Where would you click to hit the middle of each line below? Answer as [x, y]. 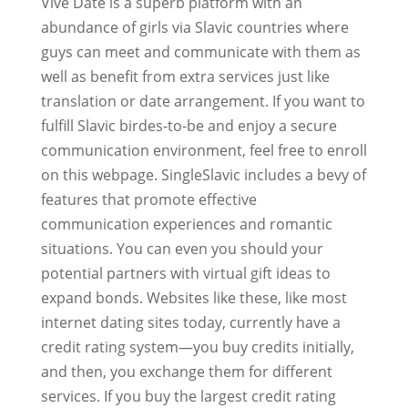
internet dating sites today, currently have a [190, 322]
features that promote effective [148, 199]
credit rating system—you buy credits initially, [197, 347]
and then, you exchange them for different [186, 372]
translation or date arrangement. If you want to [203, 101]
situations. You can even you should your [182, 249]
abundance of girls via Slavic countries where [194, 27]
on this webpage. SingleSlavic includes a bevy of [203, 175]
